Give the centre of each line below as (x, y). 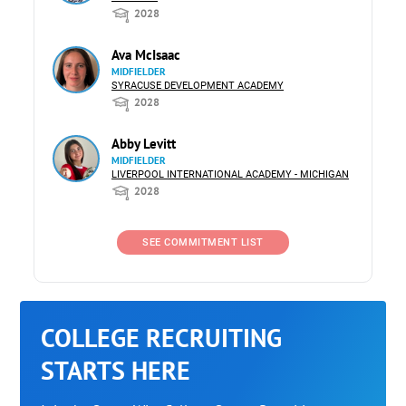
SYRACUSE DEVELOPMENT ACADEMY (198, 85)
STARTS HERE (116, 370)
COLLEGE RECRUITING (162, 337)
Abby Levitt (144, 143)
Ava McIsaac (146, 54)
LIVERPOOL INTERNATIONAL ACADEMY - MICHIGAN (230, 174)
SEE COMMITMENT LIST (203, 242)
